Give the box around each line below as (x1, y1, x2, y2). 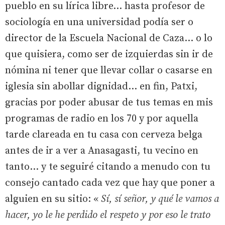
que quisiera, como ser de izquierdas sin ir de (5, 48, 213, 61)
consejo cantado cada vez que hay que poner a (5, 176, 215, 189)
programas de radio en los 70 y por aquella (5, 112, 198, 125)
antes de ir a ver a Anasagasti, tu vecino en (5, 144, 198, 157)
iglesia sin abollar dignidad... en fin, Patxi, (5, 80, 197, 93)
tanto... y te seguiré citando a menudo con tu (5, 160, 210, 173)
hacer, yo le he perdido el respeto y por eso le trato (5, 208, 210, 221)
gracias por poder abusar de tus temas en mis (5, 96, 213, 109)
